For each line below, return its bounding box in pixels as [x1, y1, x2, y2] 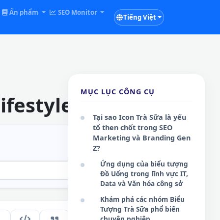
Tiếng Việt [123, 12, 156, 22]
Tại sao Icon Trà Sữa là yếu [93, 112, 186, 122]
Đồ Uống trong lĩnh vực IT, [100, 169, 188, 178]
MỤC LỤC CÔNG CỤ [81, 87, 155, 96]
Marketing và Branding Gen [93, 133, 191, 142]
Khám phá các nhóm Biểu [100, 194, 185, 204]
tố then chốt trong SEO [93, 123, 172, 132]
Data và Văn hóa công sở [100, 179, 183, 188]
